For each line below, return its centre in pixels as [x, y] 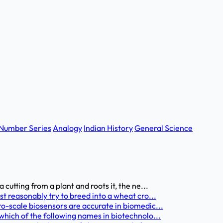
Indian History [108, 128]
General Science [164, 128]
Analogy [67, 128]
